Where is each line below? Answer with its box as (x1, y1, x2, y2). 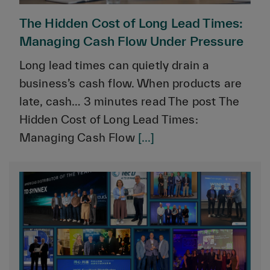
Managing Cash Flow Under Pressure (19, 34, 244, 49)
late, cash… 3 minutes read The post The (19, 95, 240, 108)
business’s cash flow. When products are (19, 77, 242, 90)
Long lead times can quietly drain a (19, 58, 210, 72)
